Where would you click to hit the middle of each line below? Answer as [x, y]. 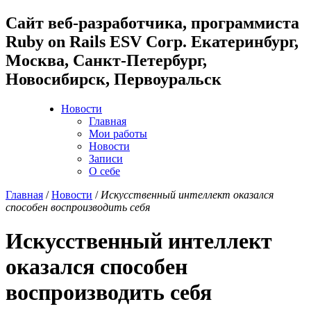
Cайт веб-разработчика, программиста [152, 23]
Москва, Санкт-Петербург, [106, 60]
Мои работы [118, 133]
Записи [106, 158]
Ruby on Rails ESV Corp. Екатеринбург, [152, 41]
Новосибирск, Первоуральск [114, 79]
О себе [104, 171]
